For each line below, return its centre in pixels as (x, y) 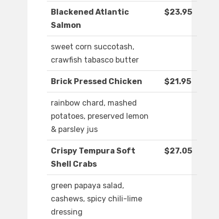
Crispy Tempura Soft (93, 151)
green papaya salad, (88, 186)
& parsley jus (74, 130)
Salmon (66, 25)
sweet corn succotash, (93, 47)
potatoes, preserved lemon (100, 116)
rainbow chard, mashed (94, 103)
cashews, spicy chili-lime (97, 199)
